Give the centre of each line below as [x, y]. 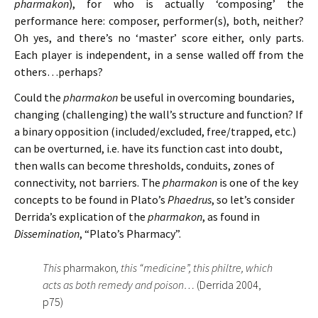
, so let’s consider [253, 199]
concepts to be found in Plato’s [91, 199]
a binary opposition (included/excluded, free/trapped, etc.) [155, 131]
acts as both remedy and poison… [120, 285]
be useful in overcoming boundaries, [206, 97]
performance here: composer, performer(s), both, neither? [159, 21]
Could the [39, 97]
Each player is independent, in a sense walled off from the [159, 55]
